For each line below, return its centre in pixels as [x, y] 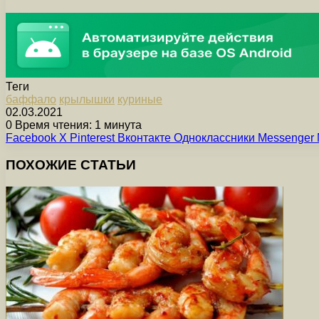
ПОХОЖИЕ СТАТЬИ [71, 165]
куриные [140, 99]
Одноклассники [214, 137]
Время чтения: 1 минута [77, 125]
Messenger [286, 137]
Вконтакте [144, 137]
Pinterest [92, 137]
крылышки [87, 99]
